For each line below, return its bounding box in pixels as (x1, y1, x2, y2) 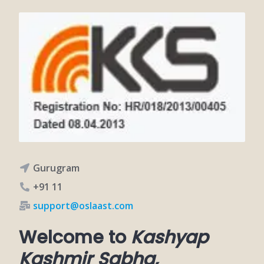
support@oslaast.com (33, 199, 133, 212)
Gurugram (33, 161, 80, 174)
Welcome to (19, 225, 131, 250)
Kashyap (131, 225, 208, 250)
